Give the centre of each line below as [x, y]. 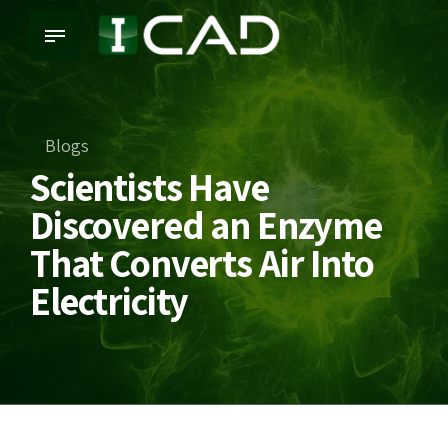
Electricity [109, 301]
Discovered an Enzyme [206, 225]
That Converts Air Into [202, 263]
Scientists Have [149, 187]
